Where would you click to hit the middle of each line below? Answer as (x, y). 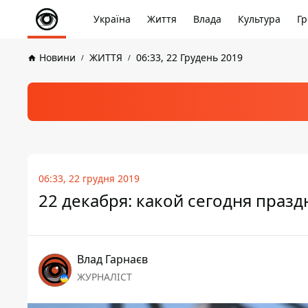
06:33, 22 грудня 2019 (89, 178)
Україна (112, 19)
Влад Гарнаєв (112, 259)
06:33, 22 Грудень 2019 (189, 57)
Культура (259, 19)
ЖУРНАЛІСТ (104, 277)
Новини (57, 57)
